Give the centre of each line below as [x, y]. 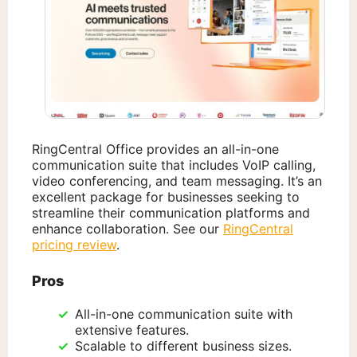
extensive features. [132, 330]
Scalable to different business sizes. [183, 346]
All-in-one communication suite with [184, 314]
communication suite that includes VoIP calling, [174, 165]
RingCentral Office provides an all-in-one [155, 149]
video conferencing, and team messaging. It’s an [177, 181]
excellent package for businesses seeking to [166, 197]
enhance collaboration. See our [127, 229]
